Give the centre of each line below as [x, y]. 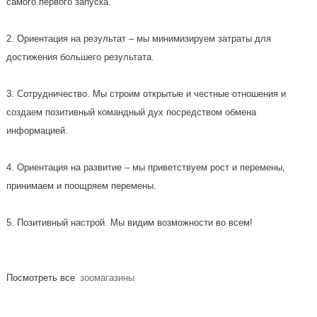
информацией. [37, 130]
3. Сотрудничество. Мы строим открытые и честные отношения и [146, 93]
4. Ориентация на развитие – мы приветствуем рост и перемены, [145, 167]
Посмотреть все [42, 277]
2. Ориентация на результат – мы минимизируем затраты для [138, 38]
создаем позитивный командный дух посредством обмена [131, 112]
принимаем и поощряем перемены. [81, 185]
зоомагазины [107, 277]
